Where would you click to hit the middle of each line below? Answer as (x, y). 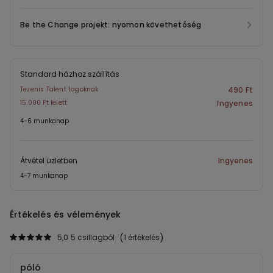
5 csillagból (93, 238)
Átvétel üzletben (49, 161)
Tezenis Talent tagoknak (59, 90)
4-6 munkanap (44, 121)
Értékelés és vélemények (66, 215)
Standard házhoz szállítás (70, 74)
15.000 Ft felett (44, 103)
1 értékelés (142, 238)
